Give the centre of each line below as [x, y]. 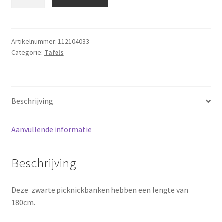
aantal [22, 28]
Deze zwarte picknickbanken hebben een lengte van [100, 190]
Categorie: [28, 52]
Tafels [54, 52]
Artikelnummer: [34, 41]
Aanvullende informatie [51, 130]
